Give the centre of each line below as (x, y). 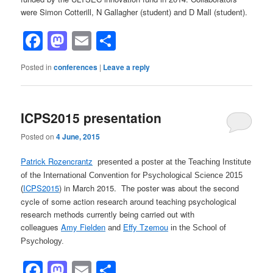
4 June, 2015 (78, 136)
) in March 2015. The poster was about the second (149, 188)
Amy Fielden (83, 227)
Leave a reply (127, 67)
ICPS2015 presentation (91, 117)
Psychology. (43, 241)
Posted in (37, 67)
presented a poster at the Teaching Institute (173, 162)
